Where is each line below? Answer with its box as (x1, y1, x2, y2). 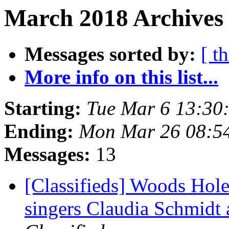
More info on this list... (25, 66, 218, 88)
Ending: (4, 120, 74, 143)
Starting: (4, 97, 81, 120)
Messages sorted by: (25, 43, 196, 65)
